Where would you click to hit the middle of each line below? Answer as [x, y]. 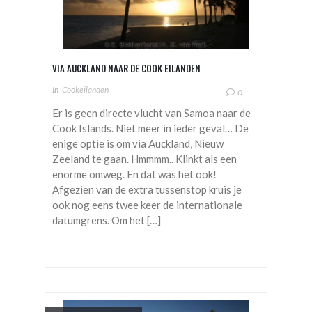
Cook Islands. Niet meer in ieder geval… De [150, 128]
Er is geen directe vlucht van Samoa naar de [151, 112]
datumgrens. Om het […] [107, 220]
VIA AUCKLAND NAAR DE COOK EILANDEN [126, 68]
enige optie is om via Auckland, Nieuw [138, 143]
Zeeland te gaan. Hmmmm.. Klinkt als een [145, 158]
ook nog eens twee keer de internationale [147, 204]
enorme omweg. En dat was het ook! [134, 174]
